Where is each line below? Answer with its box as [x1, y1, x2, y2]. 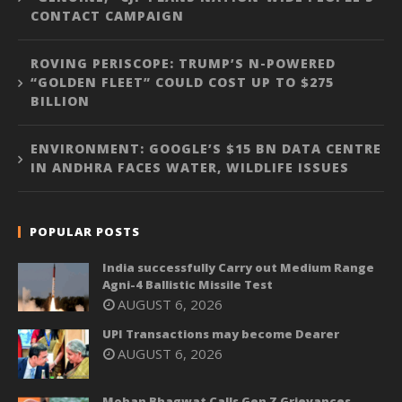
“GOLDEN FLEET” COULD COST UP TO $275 [31, 73, 334, 91]
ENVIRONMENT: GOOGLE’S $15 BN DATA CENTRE [31, 139, 381, 157]
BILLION [31, 92, 90, 109]
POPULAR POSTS [30, 223, 140, 240]
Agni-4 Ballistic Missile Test [102, 275, 273, 293]
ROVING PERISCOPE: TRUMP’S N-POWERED [31, 54, 336, 72]
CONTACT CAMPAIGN [31, 6, 184, 24]
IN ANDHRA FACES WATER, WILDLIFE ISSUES [31, 158, 349, 176]
